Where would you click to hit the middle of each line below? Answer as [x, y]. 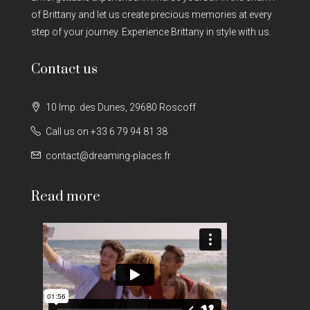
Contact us [64, 70]
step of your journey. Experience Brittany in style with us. [151, 32]
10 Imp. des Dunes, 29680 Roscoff [120, 107]
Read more [66, 197]
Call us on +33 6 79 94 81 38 [107, 131]
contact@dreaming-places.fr [108, 156]
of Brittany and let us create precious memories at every [152, 15]
